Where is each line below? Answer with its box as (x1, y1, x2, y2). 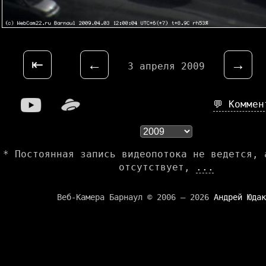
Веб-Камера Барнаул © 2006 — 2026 (57, 192, 214, 202)
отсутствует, (119, 161, 196, 173)
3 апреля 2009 (128, 61, 205, 72)
